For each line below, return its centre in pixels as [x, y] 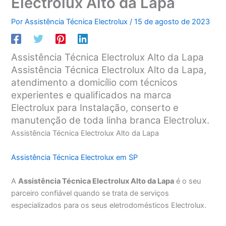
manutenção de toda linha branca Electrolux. [110, 121]
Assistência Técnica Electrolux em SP [75, 157]
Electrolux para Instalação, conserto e [95, 108]
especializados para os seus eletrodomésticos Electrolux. [109, 206]
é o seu [188, 181]
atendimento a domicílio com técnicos [95, 83]
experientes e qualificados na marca [92, 95]
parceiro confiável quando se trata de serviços [90, 193]
